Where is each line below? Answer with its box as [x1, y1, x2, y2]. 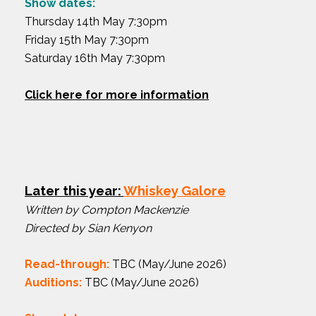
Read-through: [25, 257, 109, 271]
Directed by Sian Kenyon [25, 221, 152, 235]
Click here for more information [25, 87, 209, 102]
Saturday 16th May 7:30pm [25, 51, 165, 65]
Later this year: [25, 182, 123, 198]
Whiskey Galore [123, 182, 226, 198]
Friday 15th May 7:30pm [25, 32, 149, 47]
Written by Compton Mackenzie [25, 202, 188, 217]
